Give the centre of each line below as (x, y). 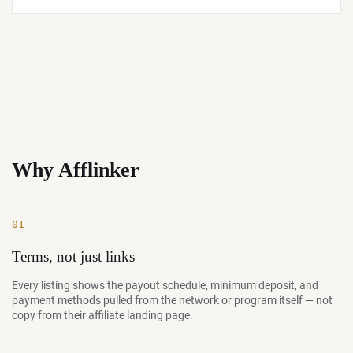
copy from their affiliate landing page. (102, 315)
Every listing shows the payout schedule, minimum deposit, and (165, 285)
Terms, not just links (73, 256)
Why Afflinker (76, 170)
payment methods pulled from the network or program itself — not (172, 300)
